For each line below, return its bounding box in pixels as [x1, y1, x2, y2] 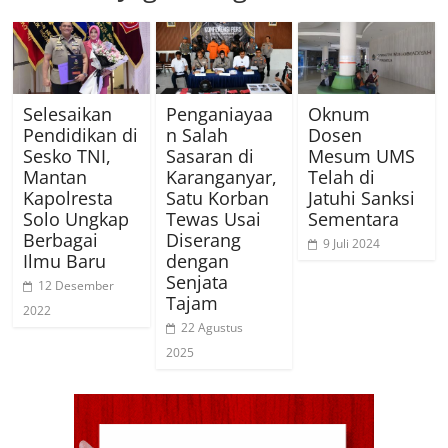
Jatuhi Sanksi [307, 186, 415, 211]
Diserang [165, 228, 241, 253]
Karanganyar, [165, 165, 277, 190]
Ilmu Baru [23, 249, 107, 274]
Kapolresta [23, 186, 114, 211]
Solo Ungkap [23, 207, 130, 232]
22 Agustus [180, 319, 243, 337]
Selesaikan [23, 102, 113, 127]
